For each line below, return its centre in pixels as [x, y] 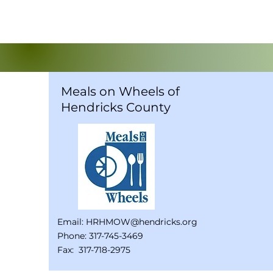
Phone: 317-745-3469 [100, 236]
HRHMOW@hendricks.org [142, 222]
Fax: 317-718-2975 [94, 250]
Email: [72, 222]
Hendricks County [116, 107]
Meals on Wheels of [120, 91]
